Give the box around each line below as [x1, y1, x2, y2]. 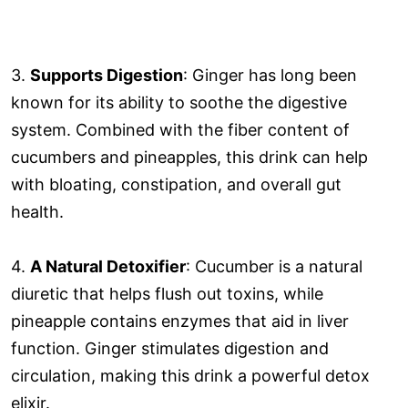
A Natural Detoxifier [30, 256, 186, 276]
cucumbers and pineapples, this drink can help [11, 147, 368, 167]
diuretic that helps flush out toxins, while [11, 283, 323, 303]
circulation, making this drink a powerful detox [11, 365, 370, 385]
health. [11, 201, 64, 221]
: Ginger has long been [183, 65, 357, 85]
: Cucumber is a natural [186, 256, 362, 276]
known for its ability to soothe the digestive [11, 92, 347, 112]
